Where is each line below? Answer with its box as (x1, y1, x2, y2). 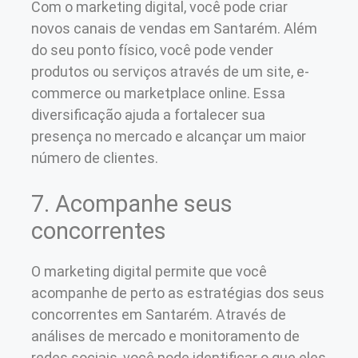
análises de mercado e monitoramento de (31, 327, 300, 344)
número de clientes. (31, 149, 158, 166)
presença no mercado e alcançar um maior (31, 127, 306, 145)
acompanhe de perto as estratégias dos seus (31, 284, 324, 301)
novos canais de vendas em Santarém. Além (31, 19, 317, 37)
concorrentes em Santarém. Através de (31, 305, 286, 323)
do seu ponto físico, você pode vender (31, 41, 273, 58)
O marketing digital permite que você (31, 262, 267, 280)
